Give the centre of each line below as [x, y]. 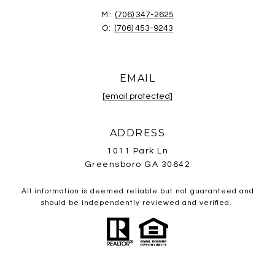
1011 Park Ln [137, 151]
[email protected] [137, 96]
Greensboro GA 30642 [137, 164]
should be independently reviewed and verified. [137, 203]
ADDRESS [137, 133]
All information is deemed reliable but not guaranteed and [137, 191]
